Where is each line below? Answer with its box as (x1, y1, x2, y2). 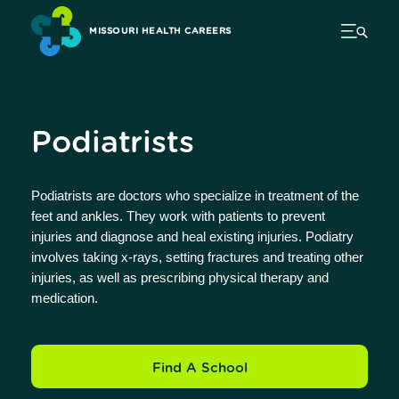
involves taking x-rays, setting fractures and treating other (31, 249, 363, 265)
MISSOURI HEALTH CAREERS (89, 27, 232, 36)
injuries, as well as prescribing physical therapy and (31, 270, 329, 285)
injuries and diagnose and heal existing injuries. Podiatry (31, 229, 354, 244)
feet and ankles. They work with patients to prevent (31, 208, 325, 224)
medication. (31, 290, 98, 305)
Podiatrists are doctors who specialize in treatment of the (31, 188, 359, 203)
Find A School (151, 362, 248, 375)
